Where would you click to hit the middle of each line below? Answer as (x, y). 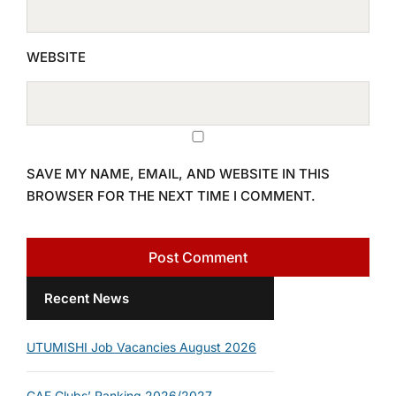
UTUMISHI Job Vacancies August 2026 (141, 346)
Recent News (87, 298)
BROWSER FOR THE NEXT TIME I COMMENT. (171, 195)
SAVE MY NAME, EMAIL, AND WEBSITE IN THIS (178, 173)
